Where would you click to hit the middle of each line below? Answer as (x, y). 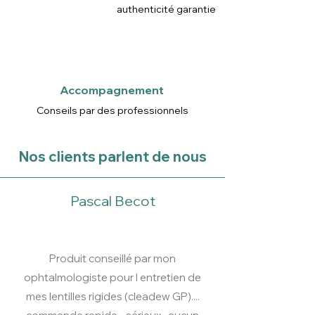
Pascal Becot (112, 201)
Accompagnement (112, 90)
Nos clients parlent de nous (112, 157)
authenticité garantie (166, 9)
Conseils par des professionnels (112, 111)
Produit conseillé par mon (112, 259)
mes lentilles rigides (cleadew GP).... (112, 297)
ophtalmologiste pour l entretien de (112, 278)
